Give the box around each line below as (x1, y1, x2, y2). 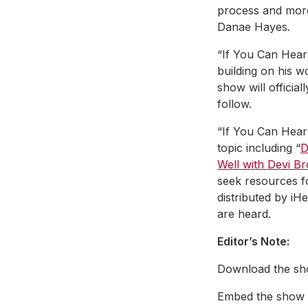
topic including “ (217, 140, 300, 155)
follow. (217, 96, 252, 111)
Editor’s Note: (217, 234, 289, 248)
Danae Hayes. (217, 19, 290, 34)
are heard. (217, 206, 271, 221)
